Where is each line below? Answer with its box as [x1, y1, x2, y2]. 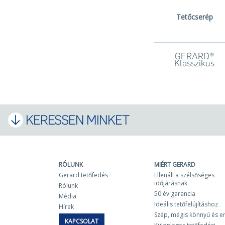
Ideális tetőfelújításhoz [154, 200, 218, 209]
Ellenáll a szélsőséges [154, 171, 214, 180]
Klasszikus [174, 58, 214, 69]
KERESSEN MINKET [26, 111, 129, 128]
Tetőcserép [176, 12, 213, 22]
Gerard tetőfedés [59, 171, 108, 180]
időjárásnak [154, 179, 187, 188]
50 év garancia [154, 189, 195, 198]
